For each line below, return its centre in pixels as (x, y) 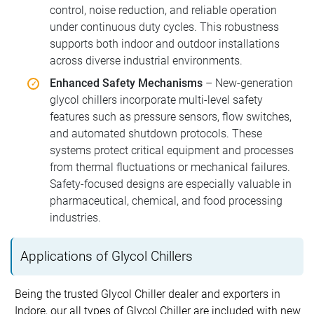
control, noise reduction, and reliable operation (163, 10)
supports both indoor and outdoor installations (165, 43)
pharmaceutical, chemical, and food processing (166, 200)
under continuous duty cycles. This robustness (164, 27)
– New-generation (248, 83)
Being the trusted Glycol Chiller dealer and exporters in (148, 294)
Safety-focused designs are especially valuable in (171, 184)
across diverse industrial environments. (146, 60)
